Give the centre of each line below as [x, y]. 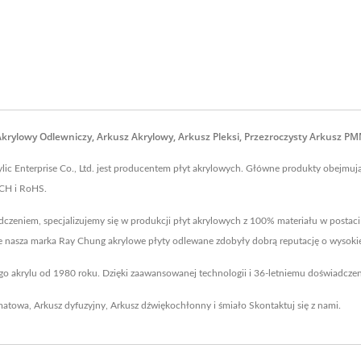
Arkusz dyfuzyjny [70, 305]
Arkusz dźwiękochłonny [161, 305]
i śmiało [230, 305]
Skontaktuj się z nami [294, 305]
